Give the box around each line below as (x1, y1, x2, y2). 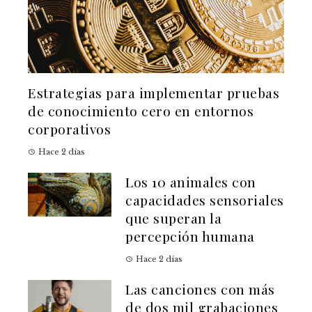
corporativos (28, 120, 111, 139)
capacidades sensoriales (125, 191, 284, 210)
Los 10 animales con (125, 173, 256, 192)
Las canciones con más (125, 280, 275, 299)
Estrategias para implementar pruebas (28, 84, 279, 102)
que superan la (125, 209, 221, 228)
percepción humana (125, 227, 255, 246)
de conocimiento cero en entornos (28, 102, 253, 120)
